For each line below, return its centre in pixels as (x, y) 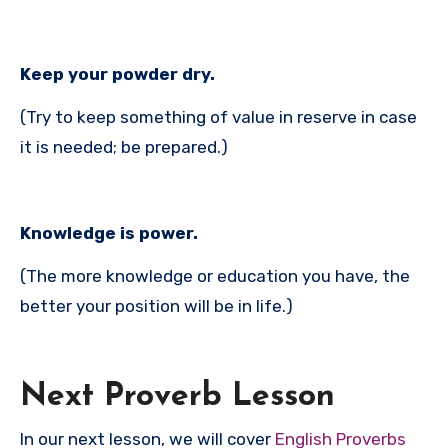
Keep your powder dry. (117, 73)
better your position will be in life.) (156, 305)
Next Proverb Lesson (177, 396)
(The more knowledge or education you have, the (215, 275)
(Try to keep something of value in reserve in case (218, 116)
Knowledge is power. (109, 232)
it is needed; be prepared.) (124, 146)
